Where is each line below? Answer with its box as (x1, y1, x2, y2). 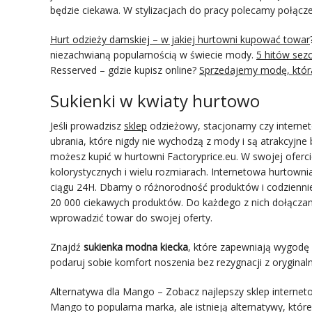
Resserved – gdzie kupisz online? (50, 63, 199, 77)
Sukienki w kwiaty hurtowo (50, 88, 260, 112)
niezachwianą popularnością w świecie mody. (50, 47, 256, 61)
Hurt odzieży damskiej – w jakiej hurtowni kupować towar (50, 32, 310, 46)
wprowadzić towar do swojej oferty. (50, 210, 212, 224)
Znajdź (50, 240, 84, 253)
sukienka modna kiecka (84, 240, 188, 253)
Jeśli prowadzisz (50, 118, 124, 132)
